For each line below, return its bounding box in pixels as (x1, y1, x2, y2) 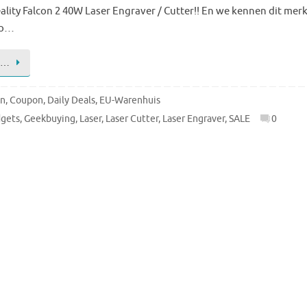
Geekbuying (24, 112, 76, 125)
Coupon (9, 94, 43, 106)
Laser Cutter (106, 112, 159, 125)
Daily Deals (47, 94, 95, 106)
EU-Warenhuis (99, 94, 160, 106)
